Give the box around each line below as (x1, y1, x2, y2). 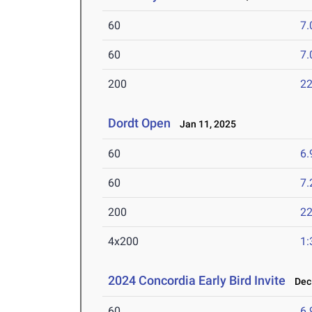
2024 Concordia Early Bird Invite (108, 273, 286, 288)
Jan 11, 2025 (173, 118, 237, 130)
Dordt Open (108, 116, 171, 131)
